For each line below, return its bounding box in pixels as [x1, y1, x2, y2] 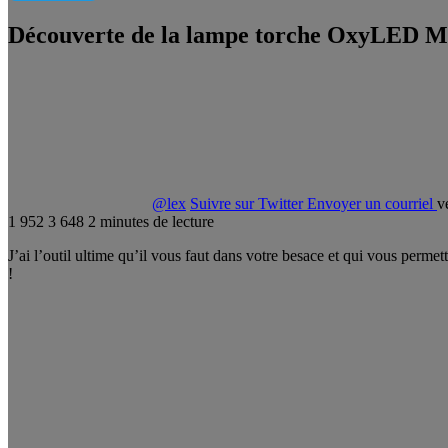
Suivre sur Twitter [190, 194, 303, 212]
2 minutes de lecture [88, 212, 214, 230]
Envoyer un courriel [307, 194, 433, 212]
